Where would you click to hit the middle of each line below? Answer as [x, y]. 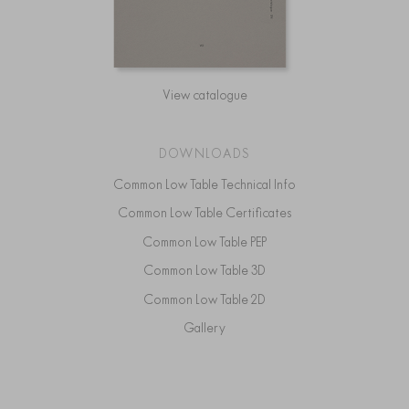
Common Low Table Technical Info [210, 184]
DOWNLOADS [204, 153]
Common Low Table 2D [210, 299]
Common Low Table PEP [210, 241]
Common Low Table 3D [210, 271]
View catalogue [204, 94]
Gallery [210, 328]
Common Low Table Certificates [210, 213]
